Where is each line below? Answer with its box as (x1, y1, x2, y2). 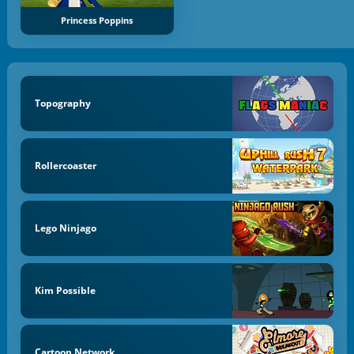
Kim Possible (34, 283, 96, 297)
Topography (34, 96, 91, 111)
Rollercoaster (34, 159, 96, 173)
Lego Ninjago (34, 220, 96, 235)
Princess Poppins (61, 14, 134, 26)
